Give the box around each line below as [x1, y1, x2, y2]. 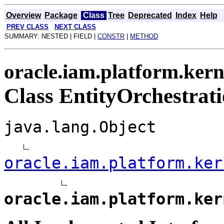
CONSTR [97, 32, 124, 40]
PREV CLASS [6, 23, 48, 30]
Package [44, 11, 77, 19]
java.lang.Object [4, 117, 156, 136]
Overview [6, 11, 41, 19]
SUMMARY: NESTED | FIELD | [4, 32, 97, 40]
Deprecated [128, 11, 172, 19]
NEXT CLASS [54, 23, 96, 30]
